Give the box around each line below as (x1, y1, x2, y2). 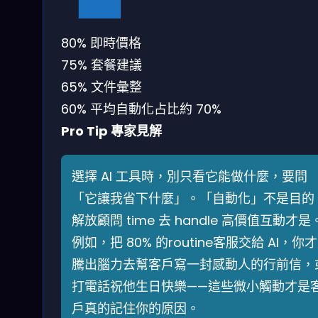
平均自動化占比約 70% (90, 99, 221, 118)
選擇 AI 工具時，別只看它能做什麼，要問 (72, 167, 307, 185)
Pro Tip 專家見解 (61, 121, 162, 140)
